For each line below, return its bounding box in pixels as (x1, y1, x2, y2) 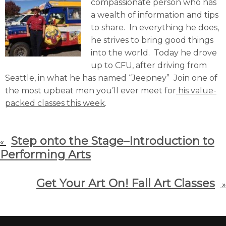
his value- (176, 86, 216, 95)
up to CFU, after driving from (91, 61, 207, 70)
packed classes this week (5, 98, 105, 108)
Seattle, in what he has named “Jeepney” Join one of (5, 73, 217, 83)
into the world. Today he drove (91, 48, 217, 58)
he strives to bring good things (91, 35, 213, 45)
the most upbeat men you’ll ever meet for (5, 86, 176, 95)
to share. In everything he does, (91, 23, 219, 32)
